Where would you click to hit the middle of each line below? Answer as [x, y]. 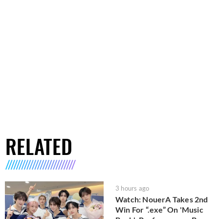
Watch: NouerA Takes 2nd [162, 199]
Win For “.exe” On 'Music [159, 210]
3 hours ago [132, 188]
